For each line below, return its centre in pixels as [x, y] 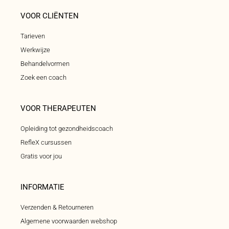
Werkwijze [35, 50]
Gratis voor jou [41, 156]
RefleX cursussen [46, 143]
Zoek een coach [43, 78]
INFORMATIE [42, 187]
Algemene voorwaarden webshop [69, 221]
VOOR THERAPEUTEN [58, 109]
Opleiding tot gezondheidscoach [67, 129]
